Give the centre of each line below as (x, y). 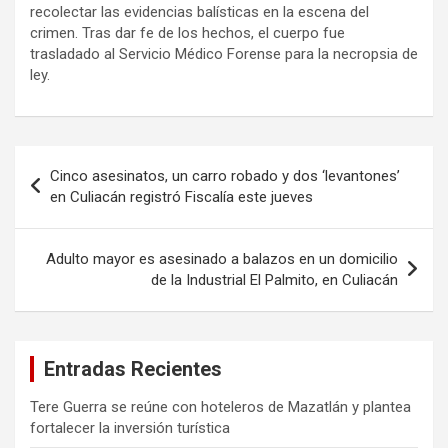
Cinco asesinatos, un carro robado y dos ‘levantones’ (225, 175)
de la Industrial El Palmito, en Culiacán (274, 279)
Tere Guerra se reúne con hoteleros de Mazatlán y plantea (220, 406)
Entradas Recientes (133, 368)
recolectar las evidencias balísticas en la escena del (199, 11)
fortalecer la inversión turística (130, 427)
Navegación (80, 160)
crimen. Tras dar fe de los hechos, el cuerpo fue (187, 32)
